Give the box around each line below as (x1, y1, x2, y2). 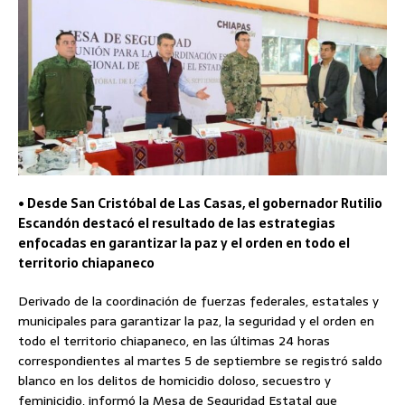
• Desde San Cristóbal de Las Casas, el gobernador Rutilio (18, 193, 382, 214)
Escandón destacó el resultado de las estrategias (18, 213, 335, 234)
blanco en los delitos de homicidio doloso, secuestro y (18, 371, 331, 391)
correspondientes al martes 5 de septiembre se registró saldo (18, 351, 382, 372)
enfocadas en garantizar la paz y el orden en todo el (18, 233, 350, 254)
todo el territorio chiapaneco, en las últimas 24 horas (18, 331, 330, 352)
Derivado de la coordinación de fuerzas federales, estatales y (18, 291, 379, 312)
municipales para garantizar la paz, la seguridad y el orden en (18, 311, 374, 332)
